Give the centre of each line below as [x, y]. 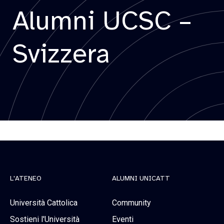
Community [131, 202]
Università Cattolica [44, 202]
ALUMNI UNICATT [141, 178]
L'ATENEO [26, 178]
